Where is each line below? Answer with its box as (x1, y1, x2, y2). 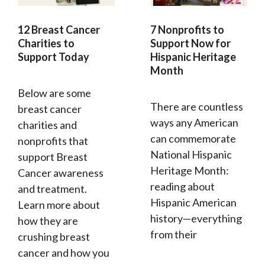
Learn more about (18, 198, 100, 211)
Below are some (18, 86, 91, 99)
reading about (150, 179, 215, 193)
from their (150, 227, 197, 241)
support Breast (18, 150, 88, 163)
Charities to (18, 36, 75, 50)
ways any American (150, 115, 238, 129)
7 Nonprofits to (150, 22, 224, 36)
